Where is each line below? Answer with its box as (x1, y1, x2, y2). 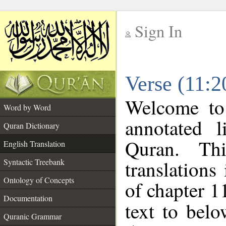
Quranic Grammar (4, 211, 62, 221)
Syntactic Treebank (4, 156, 65, 167)
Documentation (4, 193, 52, 203)
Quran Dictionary (4, 120, 60, 131)
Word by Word (4, 102, 51, 112)
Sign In (135, 20, 182, 42)
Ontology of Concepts (4, 175, 74, 185)
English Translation (4, 138, 65, 149)
